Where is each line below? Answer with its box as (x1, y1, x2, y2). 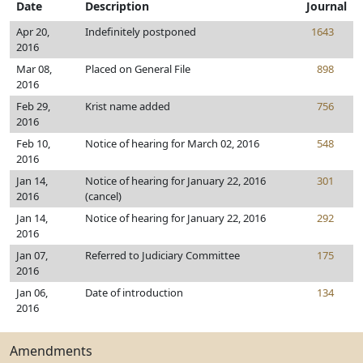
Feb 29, (16, 99, 50, 113)
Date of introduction (85, 285, 183, 300)
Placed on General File (85, 62, 190, 76)
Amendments (10, 342, 92, 360)
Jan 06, (16, 285, 48, 300)
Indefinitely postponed (85, 24, 196, 39)
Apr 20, (16, 24, 49, 39)
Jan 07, (16, 248, 48, 263)
